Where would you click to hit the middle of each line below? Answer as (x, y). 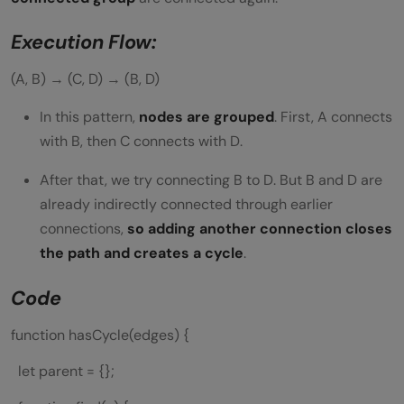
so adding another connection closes (260, 229)
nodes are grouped (207, 117)
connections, (83, 229)
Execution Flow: (84, 42)
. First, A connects (333, 117)
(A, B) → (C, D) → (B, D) (85, 79)
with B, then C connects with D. (141, 142)
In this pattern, (89, 117)
